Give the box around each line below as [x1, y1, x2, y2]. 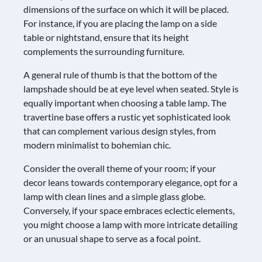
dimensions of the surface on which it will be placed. [23, 3, 229, 15]
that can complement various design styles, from [23, 125, 216, 136]
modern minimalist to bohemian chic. [23, 139, 171, 150]
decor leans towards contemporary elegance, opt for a [23, 176, 237, 188]
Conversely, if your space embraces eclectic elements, [23, 204, 235, 216]
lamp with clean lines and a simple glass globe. [23, 190, 205, 202]
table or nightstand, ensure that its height [23, 31, 189, 43]
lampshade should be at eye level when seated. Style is [23, 82, 239, 94]
